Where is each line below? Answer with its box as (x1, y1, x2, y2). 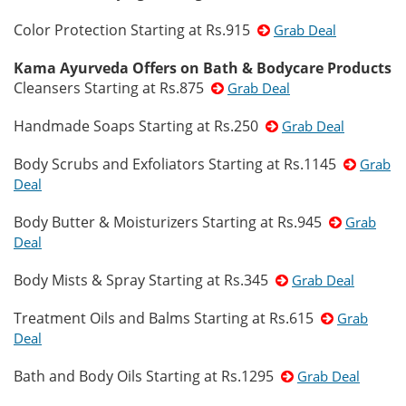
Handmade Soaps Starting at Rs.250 (14, 116, 266, 136)
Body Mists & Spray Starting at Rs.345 (14, 270, 275, 290)
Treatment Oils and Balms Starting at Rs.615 (14, 308, 321, 328)
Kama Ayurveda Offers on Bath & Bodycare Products (14, 58, 391, 78)
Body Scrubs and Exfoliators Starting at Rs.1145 (14, 154, 343, 174)
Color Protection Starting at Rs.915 (14, 20, 257, 40)
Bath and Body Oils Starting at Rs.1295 (14, 366, 281, 386)
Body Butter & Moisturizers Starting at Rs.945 (14, 212, 329, 232)
